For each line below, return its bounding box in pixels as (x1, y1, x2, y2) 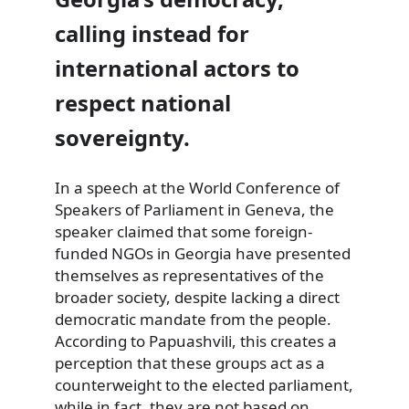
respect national (55, 89, 231, 119)
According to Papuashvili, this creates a (55, 330, 337, 352)
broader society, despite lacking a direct (55, 287, 340, 309)
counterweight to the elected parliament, (55, 374, 353, 396)
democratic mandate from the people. (55, 309, 331, 330)
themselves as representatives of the (55, 265, 324, 287)
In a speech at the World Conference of (55, 177, 340, 199)
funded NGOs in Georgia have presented (55, 243, 351, 265)
